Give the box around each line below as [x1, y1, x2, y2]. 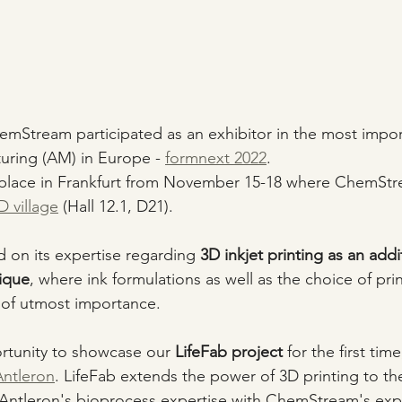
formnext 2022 [165, 147, 267, 168]
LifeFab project [175, 341, 283, 362]
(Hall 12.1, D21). [58, 196, 173, 216]
